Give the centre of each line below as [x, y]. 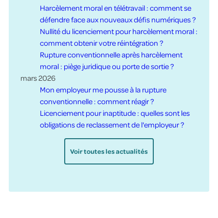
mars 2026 [38, 78]
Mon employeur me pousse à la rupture [103, 90]
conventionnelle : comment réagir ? [97, 101]
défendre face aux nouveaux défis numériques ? [118, 20]
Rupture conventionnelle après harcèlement [111, 55]
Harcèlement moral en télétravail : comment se [115, 8]
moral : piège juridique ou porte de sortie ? [107, 66]
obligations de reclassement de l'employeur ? [112, 125]
